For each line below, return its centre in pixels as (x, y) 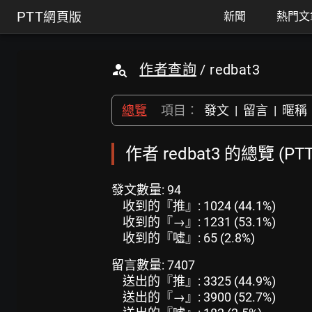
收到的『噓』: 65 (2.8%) (189, 238)
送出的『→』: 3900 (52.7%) (199, 297)
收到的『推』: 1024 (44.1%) (199, 206)
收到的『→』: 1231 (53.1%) (199, 222)
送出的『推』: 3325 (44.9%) (199, 281)
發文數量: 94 (146, 190)
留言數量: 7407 (153, 265)
